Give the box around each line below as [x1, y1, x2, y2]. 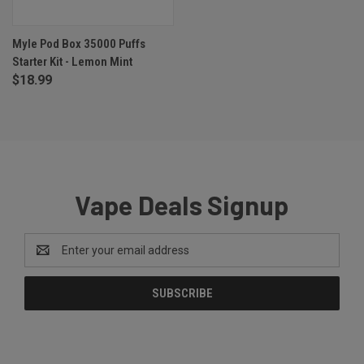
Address [24, 252, 67, 266]
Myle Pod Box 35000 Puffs [12, 37, 145, 52]
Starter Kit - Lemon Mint [12, 54, 132, 70]
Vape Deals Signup [75, 189, 289, 221]
